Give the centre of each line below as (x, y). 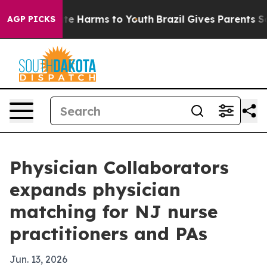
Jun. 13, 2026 (38, 259)
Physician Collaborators (119, 167)
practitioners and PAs (108, 234)
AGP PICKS (31, 19)
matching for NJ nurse (114, 212)
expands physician (95, 190)
